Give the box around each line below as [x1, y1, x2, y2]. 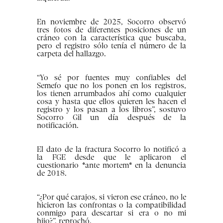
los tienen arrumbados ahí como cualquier [37, 90, 186, 98]
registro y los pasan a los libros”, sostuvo [37, 106, 186, 114]
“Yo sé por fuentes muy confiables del [37, 74, 186, 82]
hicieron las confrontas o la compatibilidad [37, 201, 186, 210]
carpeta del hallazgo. [37, 50, 107, 58]
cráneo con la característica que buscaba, [37, 34, 186, 42]
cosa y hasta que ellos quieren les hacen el [37, 98, 186, 106]
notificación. [37, 121, 79, 130]
